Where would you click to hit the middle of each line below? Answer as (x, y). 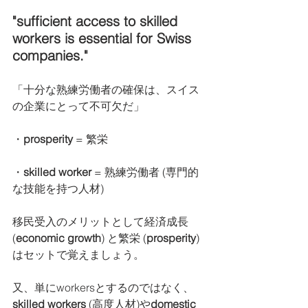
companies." (50, 55)
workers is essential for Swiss (104, 38)
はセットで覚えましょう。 (78, 254)
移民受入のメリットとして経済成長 (102, 221)
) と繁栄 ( (124, 238)
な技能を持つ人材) (58, 188)
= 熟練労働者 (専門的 (145, 172)
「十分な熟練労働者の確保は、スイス (106, 89)
